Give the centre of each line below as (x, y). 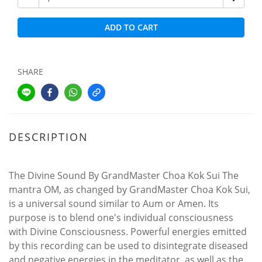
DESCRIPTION (49, 137)
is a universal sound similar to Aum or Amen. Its (114, 204)
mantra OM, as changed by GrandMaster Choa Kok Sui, (130, 189)
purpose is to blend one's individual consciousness (121, 218)
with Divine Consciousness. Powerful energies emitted (128, 232)
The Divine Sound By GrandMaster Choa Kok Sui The (124, 175)
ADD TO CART (131, 27)
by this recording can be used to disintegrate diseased (128, 246)
